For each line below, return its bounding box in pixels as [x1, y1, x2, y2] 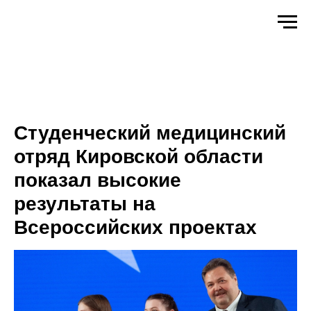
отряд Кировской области [14, 146, 263, 167]
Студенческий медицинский [14, 122, 286, 144]
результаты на [14, 193, 155, 215]
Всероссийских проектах [14, 217, 257, 238]
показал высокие [14, 169, 181, 191]
